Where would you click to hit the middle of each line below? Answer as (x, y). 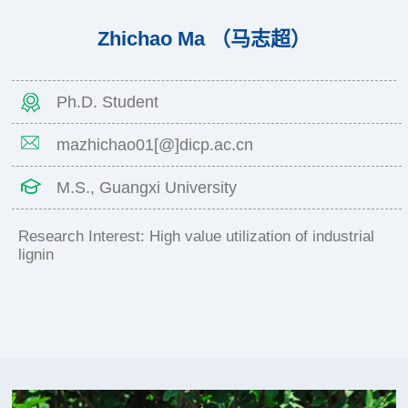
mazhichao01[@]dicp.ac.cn (155, 145)
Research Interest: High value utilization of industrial (196, 237)
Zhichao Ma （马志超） (204, 39)
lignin (36, 255)
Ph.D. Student (108, 102)
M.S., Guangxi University (147, 188)
